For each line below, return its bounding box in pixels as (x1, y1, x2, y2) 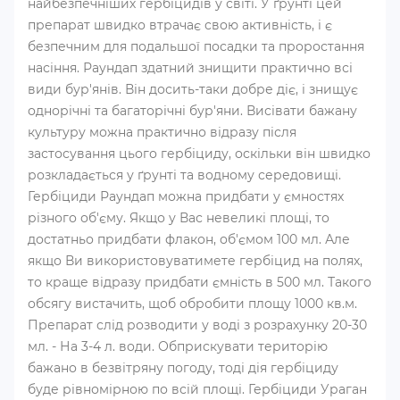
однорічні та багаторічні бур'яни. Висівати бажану (28, 103, 357, 119)
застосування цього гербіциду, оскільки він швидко (28, 146, 371, 162)
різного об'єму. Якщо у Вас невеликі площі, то (28, 210, 329, 226)
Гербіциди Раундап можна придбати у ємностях (28, 188, 344, 204)
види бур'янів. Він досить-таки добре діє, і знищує (28, 81, 358, 97)
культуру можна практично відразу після (28, 124, 296, 140)
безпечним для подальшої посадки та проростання (28, 38, 364, 54)
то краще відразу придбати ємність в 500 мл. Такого (28, 274, 371, 290)
